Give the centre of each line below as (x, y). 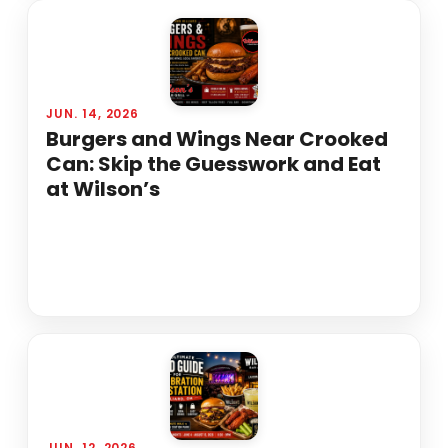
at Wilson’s (102, 189)
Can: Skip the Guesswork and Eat (213, 164)
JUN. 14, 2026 (92, 113)
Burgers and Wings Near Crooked (216, 139)
